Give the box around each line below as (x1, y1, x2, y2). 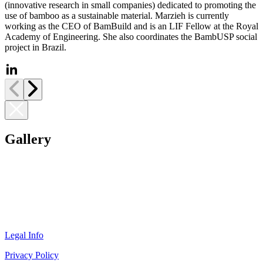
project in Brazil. (5, 42, 66, 52)
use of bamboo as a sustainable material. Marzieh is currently (5, 10, 229, 21)
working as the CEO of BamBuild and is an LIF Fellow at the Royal (5, 21, 258, 31)
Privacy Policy (5, 249, 59, 260)
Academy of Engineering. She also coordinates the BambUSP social (5, 31, 257, 42)
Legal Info (5, 230, 43, 240)
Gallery (5, 131, 51, 147)
